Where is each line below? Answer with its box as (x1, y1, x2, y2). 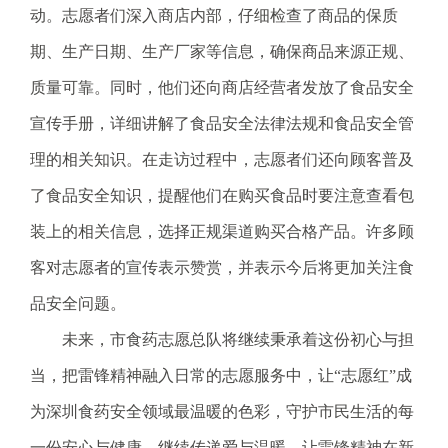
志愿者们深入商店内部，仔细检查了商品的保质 (62, 6, 398, 24)
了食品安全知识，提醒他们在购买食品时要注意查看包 (30, 186, 414, 204)
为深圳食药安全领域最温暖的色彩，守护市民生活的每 (30, 402, 414, 420)
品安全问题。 (30, 294, 126, 312)
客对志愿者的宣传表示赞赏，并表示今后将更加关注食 (30, 258, 414, 276)
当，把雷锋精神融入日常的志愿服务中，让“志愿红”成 (30, 366, 412, 384)
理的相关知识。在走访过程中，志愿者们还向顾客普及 (30, 150, 414, 168)
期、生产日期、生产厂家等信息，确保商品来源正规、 (30, 42, 414, 60)
